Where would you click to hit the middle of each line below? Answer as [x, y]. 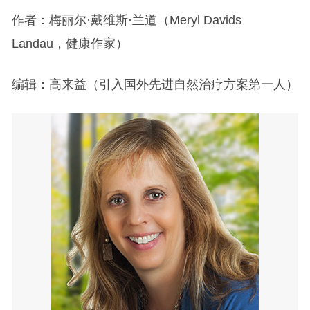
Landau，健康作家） [70, 44]
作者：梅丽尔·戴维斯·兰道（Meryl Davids [126, 20]
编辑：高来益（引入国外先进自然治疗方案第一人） [155, 85]
